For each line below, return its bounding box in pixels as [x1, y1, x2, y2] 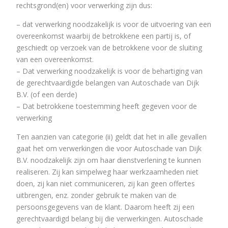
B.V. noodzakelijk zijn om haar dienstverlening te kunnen [16, 155, 201, 165]
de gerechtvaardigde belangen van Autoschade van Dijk [16, 77, 199, 88]
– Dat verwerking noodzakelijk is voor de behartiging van [16, 66, 203, 76]
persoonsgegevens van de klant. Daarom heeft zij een [16, 202, 194, 212]
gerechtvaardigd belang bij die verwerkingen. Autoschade [16, 213, 203, 223]
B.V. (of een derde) [16, 89, 77, 99]
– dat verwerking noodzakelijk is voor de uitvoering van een [16, 19, 211, 29]
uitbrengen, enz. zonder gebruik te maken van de [16, 190, 177, 200]
